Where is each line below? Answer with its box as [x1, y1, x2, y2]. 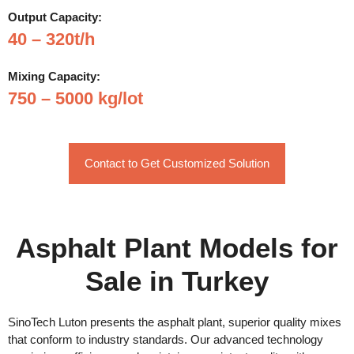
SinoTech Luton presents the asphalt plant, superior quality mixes [8, 314, 341, 329]
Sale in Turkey [85, 265, 269, 296]
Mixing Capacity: [8, 69, 100, 83]
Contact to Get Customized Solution [85, 156, 269, 170]
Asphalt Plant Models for [16, 232, 338, 263]
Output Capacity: [8, 9, 102, 24]
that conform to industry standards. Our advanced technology [8, 332, 323, 346]
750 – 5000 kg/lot [8, 88, 143, 108]
